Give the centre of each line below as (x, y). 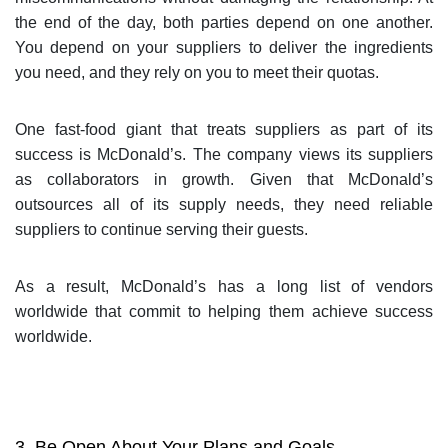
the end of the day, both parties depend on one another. (224, 22)
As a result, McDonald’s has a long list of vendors (224, 286)
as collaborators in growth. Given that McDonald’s (224, 179)
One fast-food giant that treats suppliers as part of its (224, 129)
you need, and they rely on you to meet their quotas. (196, 72)
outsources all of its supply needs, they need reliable (224, 204)
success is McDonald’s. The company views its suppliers (224, 154)
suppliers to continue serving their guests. (161, 229)
